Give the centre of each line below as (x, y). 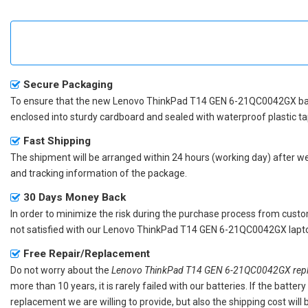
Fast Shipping (57, 141)
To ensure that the (51, 101)
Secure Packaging (68, 84)
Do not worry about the (61, 270)
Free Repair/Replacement (87, 253)
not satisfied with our (57, 229)
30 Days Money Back (75, 197)
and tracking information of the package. (99, 173)
